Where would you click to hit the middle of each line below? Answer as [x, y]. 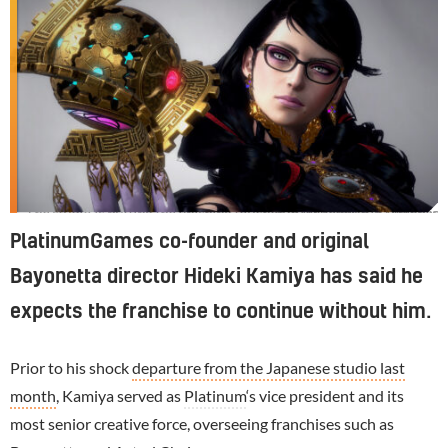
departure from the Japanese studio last [268, 367]
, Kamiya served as [120, 395]
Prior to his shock [71, 367]
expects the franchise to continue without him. [220, 311]
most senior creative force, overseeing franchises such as [202, 423]
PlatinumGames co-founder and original [189, 241]
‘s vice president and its [325, 395]
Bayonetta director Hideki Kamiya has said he [216, 276]
